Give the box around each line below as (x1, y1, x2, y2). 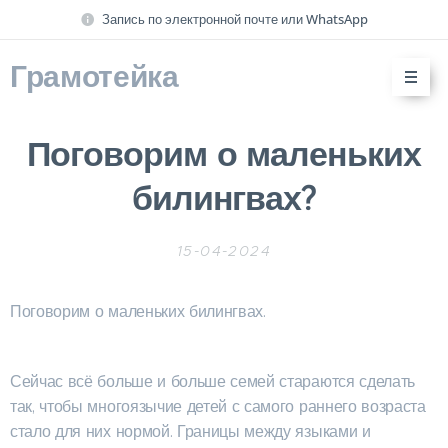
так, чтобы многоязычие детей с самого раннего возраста (10, 397, 426, 416)
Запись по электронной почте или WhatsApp (102, 9, 368, 28)
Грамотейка (10, 57, 179, 96)
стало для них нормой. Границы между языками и (10, 422, 371, 441)
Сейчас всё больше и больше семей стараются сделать (10, 372, 415, 391)
